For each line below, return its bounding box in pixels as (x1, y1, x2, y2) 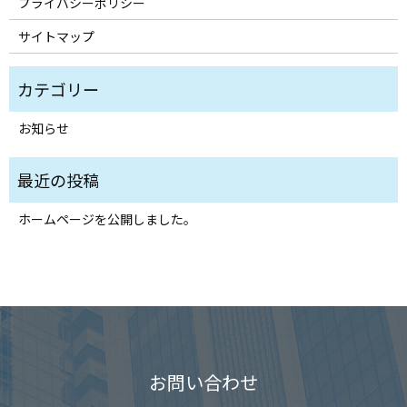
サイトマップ (17, 27, 94, 46)
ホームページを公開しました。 (17, 210, 196, 229)
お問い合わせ (149, 369, 258, 396)
